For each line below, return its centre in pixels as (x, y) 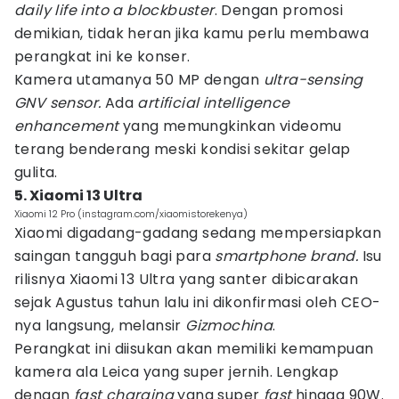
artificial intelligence (214, 103)
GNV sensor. (58, 103)
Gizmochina (229, 326)
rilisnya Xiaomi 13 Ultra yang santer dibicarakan (187, 279)
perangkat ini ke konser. (102, 57)
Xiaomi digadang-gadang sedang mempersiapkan (198, 233)
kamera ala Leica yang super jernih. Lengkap (177, 372)
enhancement (67, 126)
